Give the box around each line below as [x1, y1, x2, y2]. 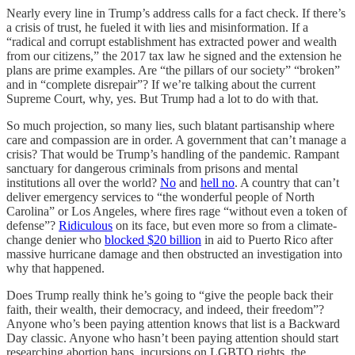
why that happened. [6, 261, 105, 276]
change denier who [6, 233, 105, 247]
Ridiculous [59, 219, 113, 233]
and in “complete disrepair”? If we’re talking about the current [6, 78, 315, 92]
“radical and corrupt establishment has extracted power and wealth [6, 35, 337, 49]
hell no [200, 176, 235, 190]
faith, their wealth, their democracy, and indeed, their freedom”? [6, 303, 324, 317]
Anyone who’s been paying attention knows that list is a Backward [6, 317, 340, 331]
